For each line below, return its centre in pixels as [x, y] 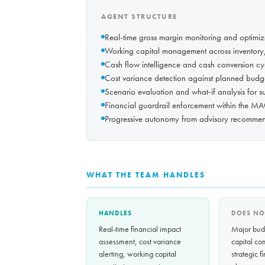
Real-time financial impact [140, 229]
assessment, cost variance [140, 242]
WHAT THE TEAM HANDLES [146, 175]
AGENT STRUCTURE [139, 17]
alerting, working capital [138, 254]
